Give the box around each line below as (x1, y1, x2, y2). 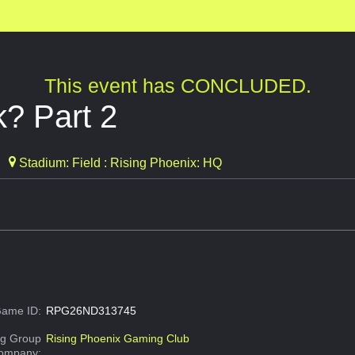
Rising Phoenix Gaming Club (45, 332, 189, 345)
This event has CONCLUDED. (44, 74, 311, 97)
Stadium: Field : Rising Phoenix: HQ (16, 156, 222, 170)
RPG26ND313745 (45, 304, 136, 318)
